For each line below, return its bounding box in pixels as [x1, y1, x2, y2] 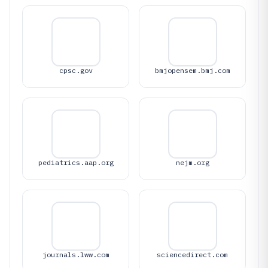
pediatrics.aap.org [38, 158, 114, 167]
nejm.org [175, 158, 209, 167]
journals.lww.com [42, 250, 109, 259]
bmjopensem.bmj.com [154, 66, 230, 75]
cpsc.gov [59, 66, 93, 75]
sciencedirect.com [157, 250, 228, 259]
